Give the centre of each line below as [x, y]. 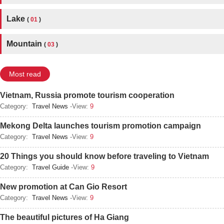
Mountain [25, 44]
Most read [25, 74]
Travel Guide [50, 167]
